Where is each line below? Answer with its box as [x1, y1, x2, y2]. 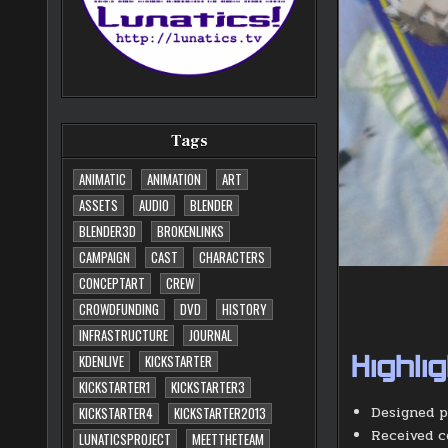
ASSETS [79, 195, 119, 216]
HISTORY [222, 299, 268, 320]
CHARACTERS [199, 247, 266, 268]
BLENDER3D [79, 221, 137, 242]
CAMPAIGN [79, 247, 131, 268]
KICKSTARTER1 [79, 377, 151, 398]
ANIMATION [147, 169, 202, 190]
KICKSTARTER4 [79, 403, 154, 424]
